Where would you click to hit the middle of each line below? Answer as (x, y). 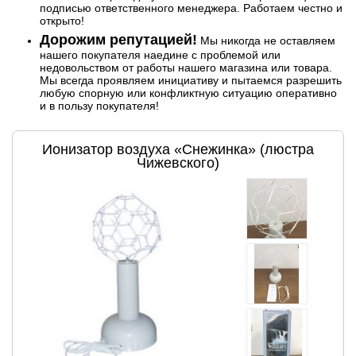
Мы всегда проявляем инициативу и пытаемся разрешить (191, 81)
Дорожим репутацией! (118, 40)
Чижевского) (178, 163)
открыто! (62, 21)
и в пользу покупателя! (99, 106)
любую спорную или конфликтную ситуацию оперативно (188, 93)
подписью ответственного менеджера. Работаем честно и (191, 8)
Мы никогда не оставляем (266, 41)
